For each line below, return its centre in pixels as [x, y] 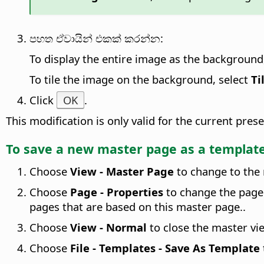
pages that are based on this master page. [136, 206]
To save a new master [76, 148]
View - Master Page [122, 171]
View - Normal [108, 227]
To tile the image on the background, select [140, 79]
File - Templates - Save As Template [165, 247]
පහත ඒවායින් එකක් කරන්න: [96, 38]
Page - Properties [117, 192]
